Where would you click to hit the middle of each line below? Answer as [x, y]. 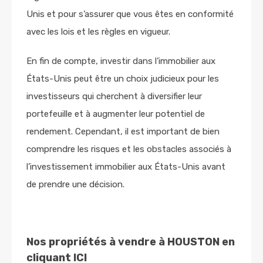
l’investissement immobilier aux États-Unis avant [126, 166]
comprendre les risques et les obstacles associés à [129, 149]
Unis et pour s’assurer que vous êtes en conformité [130, 14]
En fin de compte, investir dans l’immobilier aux [121, 61]
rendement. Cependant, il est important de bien [123, 131]
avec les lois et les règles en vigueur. [98, 31]
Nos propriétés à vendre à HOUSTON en [131, 242]
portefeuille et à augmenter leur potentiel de [116, 114]
